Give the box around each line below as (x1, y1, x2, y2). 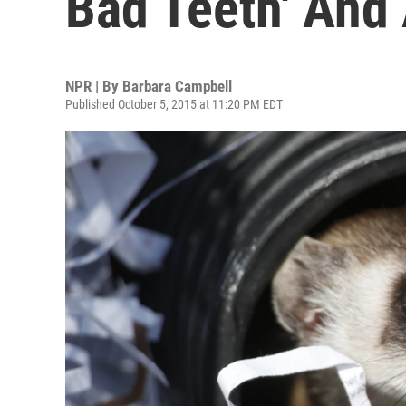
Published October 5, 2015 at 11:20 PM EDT (65, 97, 283, 111)
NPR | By (65, 77, 122, 95)
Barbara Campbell (122, 77, 232, 95)
